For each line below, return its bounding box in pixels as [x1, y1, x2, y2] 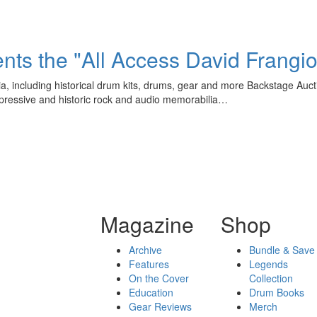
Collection [249, 270, 294, 285]
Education [128, 284, 173, 299]
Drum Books [249, 284, 305, 299]
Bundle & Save [249, 242, 316, 257]
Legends [249, 256, 289, 271]
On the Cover [128, 270, 189, 285]
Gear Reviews [128, 299, 192, 313]
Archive [128, 242, 162, 257]
